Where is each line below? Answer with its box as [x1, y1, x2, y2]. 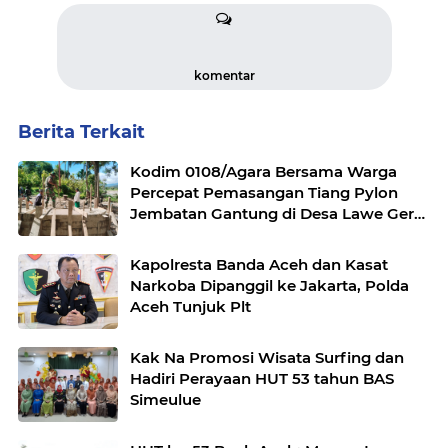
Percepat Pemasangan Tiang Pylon [130, 183, 398, 203]
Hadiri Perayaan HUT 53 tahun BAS [130, 369, 394, 389]
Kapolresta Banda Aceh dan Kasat [130, 255, 388, 275]
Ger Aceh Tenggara [130, 225, 275, 245]
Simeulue [130, 390, 201, 410]
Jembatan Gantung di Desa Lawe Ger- [130, 204, 420, 224]
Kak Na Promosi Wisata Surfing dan [130, 348, 404, 368]
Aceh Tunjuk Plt [130, 297, 251, 317]
